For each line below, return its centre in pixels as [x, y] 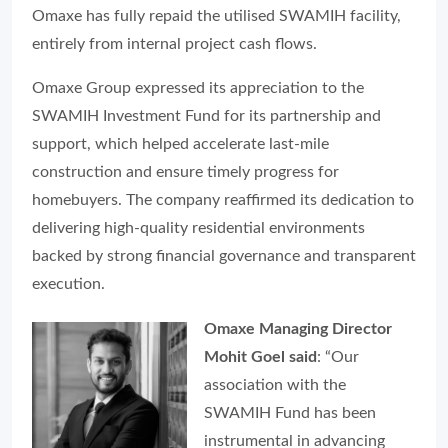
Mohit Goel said [260, 356]
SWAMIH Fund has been [290, 412]
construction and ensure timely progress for [185, 171]
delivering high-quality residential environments [198, 227]
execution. [68, 283]
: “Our [338, 356]
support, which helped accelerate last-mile [180, 143]
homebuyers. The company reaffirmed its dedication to [223, 199]
